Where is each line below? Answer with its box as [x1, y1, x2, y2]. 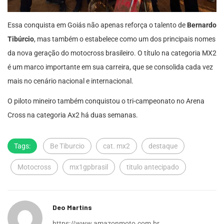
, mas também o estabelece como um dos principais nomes [34, 34, 215, 43]
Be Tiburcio [50, 141, 84, 150]
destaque [148, 141, 177, 150]
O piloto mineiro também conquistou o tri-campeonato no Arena [7, 96, 204, 105]
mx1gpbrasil [69, 162, 108, 171]
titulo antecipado [126, 162, 179, 171]
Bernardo [187, 20, 216, 29]
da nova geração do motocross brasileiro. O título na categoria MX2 [7, 48, 216, 57]
